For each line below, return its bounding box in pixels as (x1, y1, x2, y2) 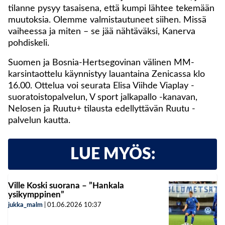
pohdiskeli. (8, 38, 49, 48)
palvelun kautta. (8, 116, 70, 125)
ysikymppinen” (8, 190, 64, 199)
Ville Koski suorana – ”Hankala (8, 181, 124, 190)
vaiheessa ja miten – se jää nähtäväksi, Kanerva (8, 27, 195, 36)
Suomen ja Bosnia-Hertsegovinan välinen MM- (8, 58, 194, 67)
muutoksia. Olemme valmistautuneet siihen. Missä (8, 15, 206, 25)
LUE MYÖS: (70, 146, 155, 162)
